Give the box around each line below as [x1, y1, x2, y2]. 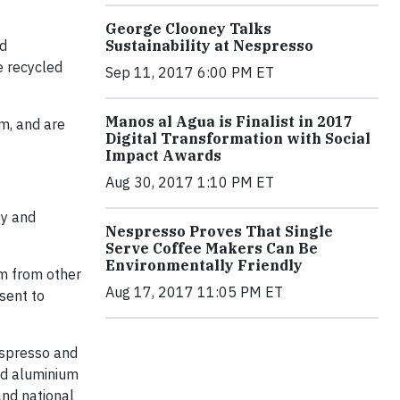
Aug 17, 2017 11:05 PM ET [105, 283, 283, 301]
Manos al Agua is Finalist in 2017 [105, 112, 353, 130]
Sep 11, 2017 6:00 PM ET [105, 63, 274, 81]
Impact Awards [105, 146, 221, 164]
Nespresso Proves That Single [105, 222, 333, 240]
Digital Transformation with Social [105, 129, 371, 147]
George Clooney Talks [105, 20, 271, 37]
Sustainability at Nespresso [105, 37, 313, 54]
